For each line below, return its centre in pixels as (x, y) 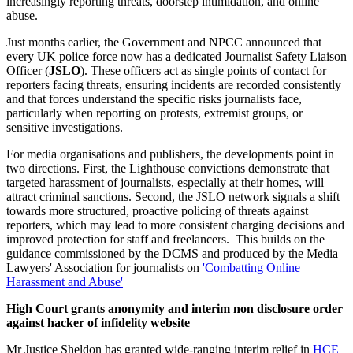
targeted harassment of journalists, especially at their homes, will (165, 182)
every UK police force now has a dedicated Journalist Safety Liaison (176, 56)
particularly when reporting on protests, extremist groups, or (154, 113)
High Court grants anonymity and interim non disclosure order (175, 308)
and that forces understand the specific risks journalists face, (154, 98)
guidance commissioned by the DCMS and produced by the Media (172, 253)
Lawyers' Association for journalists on (104, 267)
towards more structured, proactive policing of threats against (157, 210)
